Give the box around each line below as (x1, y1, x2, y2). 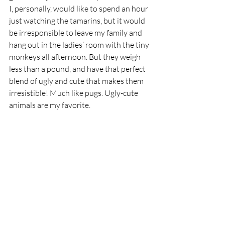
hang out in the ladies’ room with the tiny (9, 40, 151, 50)
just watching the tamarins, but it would (9, 16, 147, 26)
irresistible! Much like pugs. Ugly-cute (9, 88, 140, 98)
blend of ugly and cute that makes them (9, 76, 145, 86)
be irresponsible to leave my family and (9, 28, 144, 38)
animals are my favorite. (9, 100, 90, 110)
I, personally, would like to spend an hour (9, 4, 150, 14)
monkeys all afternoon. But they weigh (9, 52, 142, 62)
